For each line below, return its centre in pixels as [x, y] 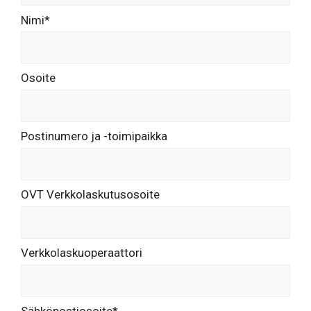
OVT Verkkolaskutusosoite [90, 195]
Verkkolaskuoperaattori [82, 253]
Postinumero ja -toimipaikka [94, 136]
